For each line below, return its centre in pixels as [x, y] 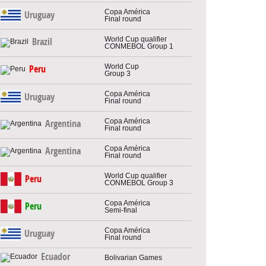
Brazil [42, 42]
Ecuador [56, 257]
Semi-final [121, 210]
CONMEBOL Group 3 [139, 183]
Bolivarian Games [133, 257]
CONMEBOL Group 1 [139, 46]
